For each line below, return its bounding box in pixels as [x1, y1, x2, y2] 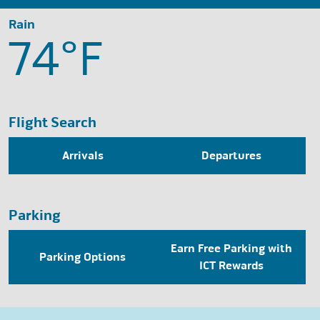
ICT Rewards [199, 258, 264, 273]
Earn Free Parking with [170, 241, 292, 256]
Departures [201, 148, 261, 163]
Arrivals [61, 148, 104, 163]
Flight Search [9, 113, 96, 131]
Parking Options [39, 249, 126, 264]
